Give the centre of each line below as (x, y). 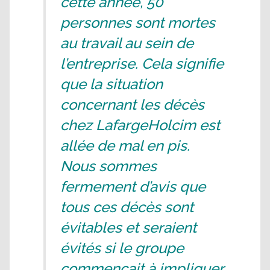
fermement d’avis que (133, 186)
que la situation (111, 84)
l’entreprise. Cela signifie (142, 63)
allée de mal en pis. (125, 145)
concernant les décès (132, 104)
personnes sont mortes (138, 22)
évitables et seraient (128, 227)
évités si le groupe (122, 248)
